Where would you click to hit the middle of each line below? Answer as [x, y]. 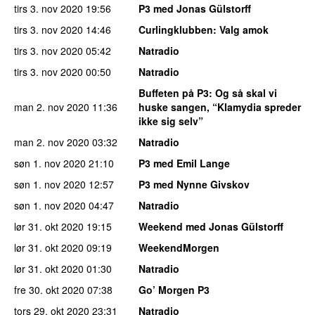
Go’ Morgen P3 [174, 290]
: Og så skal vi [243, 93]
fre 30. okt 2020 [49, 290]
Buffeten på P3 [174, 93]
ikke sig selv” [171, 121]
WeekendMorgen [179, 248]
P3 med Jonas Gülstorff [195, 9]
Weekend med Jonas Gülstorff [211, 227]
